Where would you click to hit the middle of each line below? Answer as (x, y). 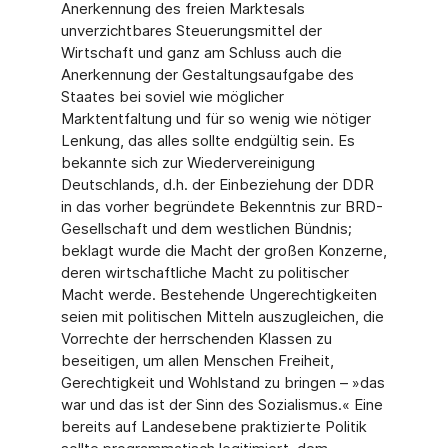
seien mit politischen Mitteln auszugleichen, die (222, 316)
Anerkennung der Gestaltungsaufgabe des (207, 74)
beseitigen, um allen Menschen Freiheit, (197, 360)
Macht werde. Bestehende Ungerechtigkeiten (218, 294)
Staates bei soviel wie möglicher (172, 96)
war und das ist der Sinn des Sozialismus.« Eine (221, 404)
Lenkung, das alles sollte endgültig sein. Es (207, 140)
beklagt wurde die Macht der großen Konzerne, (223, 250)
